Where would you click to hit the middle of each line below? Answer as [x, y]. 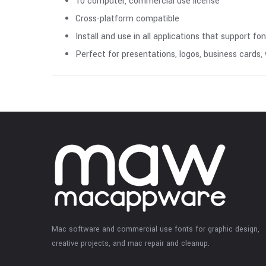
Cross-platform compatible [127, 18]
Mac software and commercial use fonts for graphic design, [156, 229]
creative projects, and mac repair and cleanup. [131, 243]
